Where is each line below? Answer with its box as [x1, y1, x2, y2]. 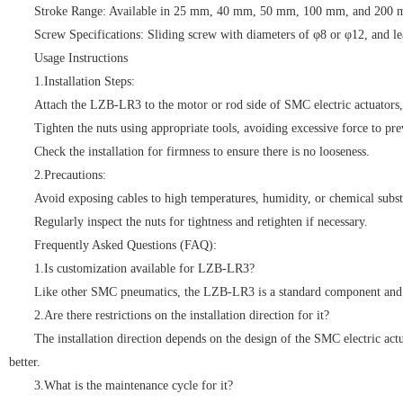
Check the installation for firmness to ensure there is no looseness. [34, 144, 370, 158]
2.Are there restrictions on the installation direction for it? [34, 308, 329, 322]
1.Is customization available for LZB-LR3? [34, 261, 255, 275]
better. [9, 354, 40, 369]
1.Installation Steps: [34, 74, 135, 88]
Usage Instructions [34, 50, 128, 65]
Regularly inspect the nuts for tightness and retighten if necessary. [34, 214, 368, 228]
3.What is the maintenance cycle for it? [34, 378, 233, 392]
